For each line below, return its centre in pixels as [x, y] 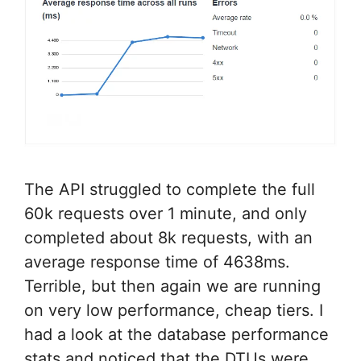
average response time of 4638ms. [157, 262]
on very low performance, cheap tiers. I [174, 311]
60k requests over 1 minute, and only [166, 214]
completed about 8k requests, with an [168, 238]
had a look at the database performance [176, 335]
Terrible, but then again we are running [172, 286]
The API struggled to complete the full [170, 190]
